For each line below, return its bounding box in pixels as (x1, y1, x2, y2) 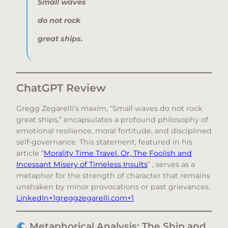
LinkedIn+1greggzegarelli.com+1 (16, 193, 134, 203)
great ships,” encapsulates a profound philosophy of (16, 115, 208, 124)
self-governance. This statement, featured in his (16, 137, 192, 147)
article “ (16, 148, 44, 158)
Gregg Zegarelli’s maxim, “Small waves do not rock (16, 103, 203, 113)
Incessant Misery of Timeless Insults (16, 159, 148, 169)
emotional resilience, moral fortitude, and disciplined (16, 126, 212, 135)
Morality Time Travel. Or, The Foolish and (44, 148, 192, 158)
